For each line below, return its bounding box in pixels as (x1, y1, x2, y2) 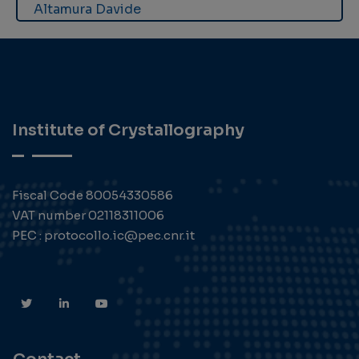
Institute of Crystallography (12, 120, 244, 141)
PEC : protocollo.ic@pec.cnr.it (12, 228, 195, 244)
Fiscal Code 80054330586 (12, 188, 173, 204)
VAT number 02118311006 (12, 208, 164, 224)
